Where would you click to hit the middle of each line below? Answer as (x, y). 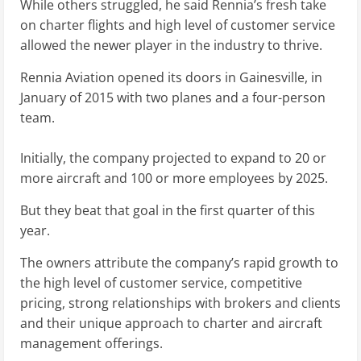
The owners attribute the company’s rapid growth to (179, 263)
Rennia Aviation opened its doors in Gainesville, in (171, 78)
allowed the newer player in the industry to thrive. (171, 46)
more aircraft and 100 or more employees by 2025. (174, 178)
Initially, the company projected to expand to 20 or (173, 158)
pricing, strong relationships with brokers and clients (180, 303)
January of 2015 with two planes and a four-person (173, 98)
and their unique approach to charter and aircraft (171, 324)
